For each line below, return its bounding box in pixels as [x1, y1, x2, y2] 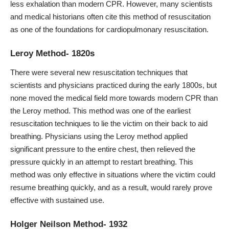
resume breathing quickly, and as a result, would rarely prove [10, 183, 212, 192]
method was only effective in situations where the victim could [10, 170, 215, 179]
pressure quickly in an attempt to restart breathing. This [10, 157, 193, 167]
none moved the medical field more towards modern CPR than [10, 94, 218, 103]
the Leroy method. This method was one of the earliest [10, 106, 191, 116]
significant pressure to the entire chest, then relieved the [10, 145, 195, 154]
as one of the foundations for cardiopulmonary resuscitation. [10, 25, 211, 34]
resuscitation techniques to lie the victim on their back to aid [10, 119, 208, 128]
